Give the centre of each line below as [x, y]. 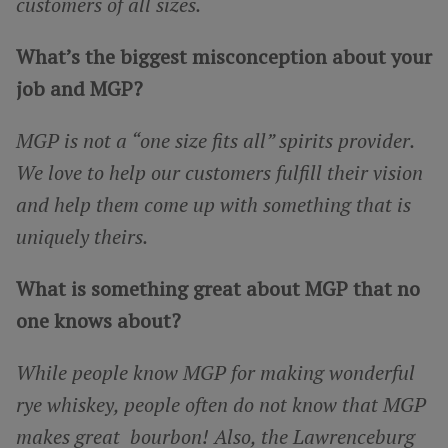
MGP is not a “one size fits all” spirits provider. [215, 140]
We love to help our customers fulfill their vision [219, 172]
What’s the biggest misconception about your [224, 56]
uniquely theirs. [82, 236]
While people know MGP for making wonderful [215, 372]
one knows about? [98, 320]
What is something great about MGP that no [218, 288]
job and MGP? [79, 88]
